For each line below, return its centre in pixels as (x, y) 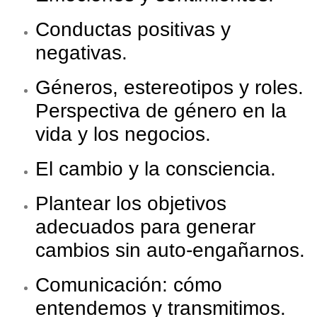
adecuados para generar (145, 227)
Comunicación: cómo (129, 285)
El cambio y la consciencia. (156, 169)
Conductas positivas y (133, 30)
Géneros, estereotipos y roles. (169, 88)
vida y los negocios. (123, 134)
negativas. (81, 53)
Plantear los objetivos (131, 204)
